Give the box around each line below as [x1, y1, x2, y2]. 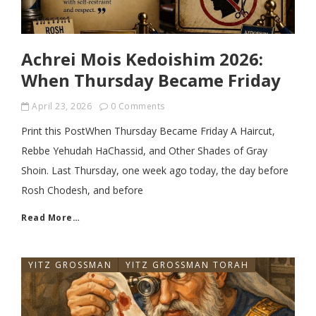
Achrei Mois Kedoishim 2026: [21, 47, 263, 71]
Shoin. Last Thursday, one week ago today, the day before [21, 164, 288, 177]
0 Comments [110, 100, 165, 112]
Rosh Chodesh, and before [21, 183, 143, 197]
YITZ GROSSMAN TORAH [126, 259, 249, 271]
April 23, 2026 [32, 100, 92, 112]
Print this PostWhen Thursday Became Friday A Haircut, [21, 124, 275, 138]
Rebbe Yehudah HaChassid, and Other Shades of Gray [21, 144, 267, 157]
